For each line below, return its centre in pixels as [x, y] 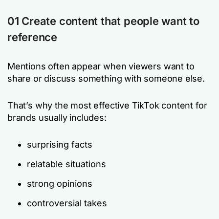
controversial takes [67, 203]
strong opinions [60, 184]
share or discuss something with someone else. [106, 78]
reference [33, 37]
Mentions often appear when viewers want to [101, 66]
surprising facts [60, 144]
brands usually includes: [57, 118]
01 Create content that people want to [103, 21]
